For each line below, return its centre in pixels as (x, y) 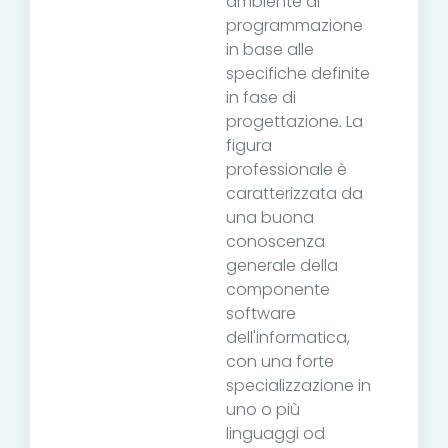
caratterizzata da (294, 193)
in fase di (261, 97)
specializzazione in (298, 385)
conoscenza (275, 241)
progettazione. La (294, 121)
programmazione (294, 25)
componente (278, 289)
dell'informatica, (288, 337)
